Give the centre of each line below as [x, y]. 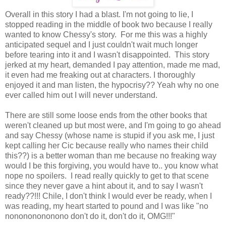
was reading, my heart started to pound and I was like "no [107, 206]
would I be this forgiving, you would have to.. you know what [111, 165]
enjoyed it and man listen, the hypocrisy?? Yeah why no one [112, 85]
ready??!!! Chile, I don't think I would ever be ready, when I [108, 196]
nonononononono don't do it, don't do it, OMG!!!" [90, 216]
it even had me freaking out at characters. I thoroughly [100, 75]
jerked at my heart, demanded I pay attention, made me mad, [112, 65]
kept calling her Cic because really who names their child [107, 145]
